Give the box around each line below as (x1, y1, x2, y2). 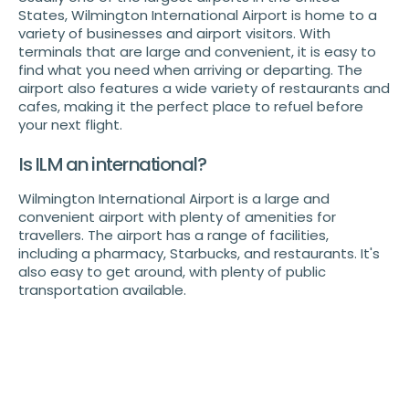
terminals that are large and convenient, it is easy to (18, 42, 376, 62)
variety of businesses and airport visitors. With (18, 24, 330, 44)
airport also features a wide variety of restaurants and (18, 79, 390, 99)
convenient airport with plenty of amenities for (18, 207, 336, 227)
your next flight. (18, 115, 122, 135)
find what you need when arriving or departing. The (18, 60, 362, 80)
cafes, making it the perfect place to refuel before (18, 97, 363, 117)
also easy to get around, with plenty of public (18, 262, 326, 282)
